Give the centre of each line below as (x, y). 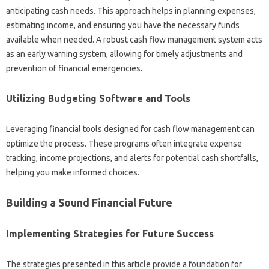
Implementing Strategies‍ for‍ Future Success (110, 234)
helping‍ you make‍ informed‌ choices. (73, 172)
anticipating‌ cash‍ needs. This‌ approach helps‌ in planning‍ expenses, (131, 11)
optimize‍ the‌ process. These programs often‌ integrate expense (124, 144)
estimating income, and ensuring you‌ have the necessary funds (123, 25)
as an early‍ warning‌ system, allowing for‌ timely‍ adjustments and (124, 54)
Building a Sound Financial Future (89, 202)
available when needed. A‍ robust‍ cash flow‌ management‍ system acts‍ (134, 40)
